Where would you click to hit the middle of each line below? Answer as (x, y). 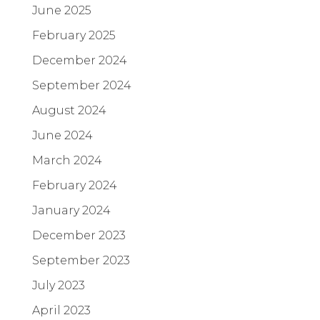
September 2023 (81, 260)
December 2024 (80, 60)
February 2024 (75, 185)
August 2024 (69, 110)
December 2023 (79, 235)
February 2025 (74, 35)
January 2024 (71, 210)
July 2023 (59, 285)
